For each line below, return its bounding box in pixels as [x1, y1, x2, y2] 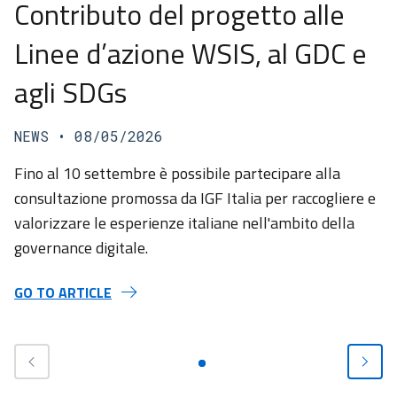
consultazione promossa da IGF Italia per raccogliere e [14, 186, 376, 210]
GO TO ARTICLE [14, 282, 112, 303]
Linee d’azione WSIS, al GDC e [14, 32, 367, 74]
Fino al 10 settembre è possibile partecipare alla [14, 161, 340, 185]
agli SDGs [14, 71, 127, 113]
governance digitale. [14, 236, 148, 260]
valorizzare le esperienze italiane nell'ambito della [14, 211, 354, 235]
